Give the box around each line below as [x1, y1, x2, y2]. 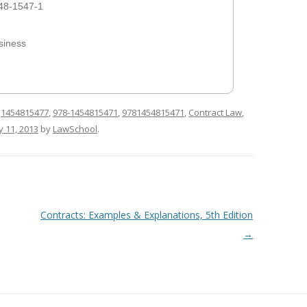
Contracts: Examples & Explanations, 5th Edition [40, 208, 253, 221]
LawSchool [53, 123, 97, 135]
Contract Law [188, 106, 242, 119]
